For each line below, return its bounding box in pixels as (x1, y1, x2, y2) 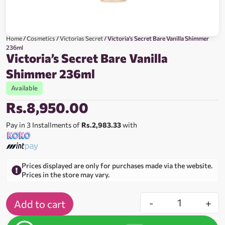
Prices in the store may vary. (22, 170, 109, 179)
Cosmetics (27, 35, 55, 42)
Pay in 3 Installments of (6, 121, 81, 130)
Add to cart (14, 198, 65, 210)
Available (11, 84, 38, 92)
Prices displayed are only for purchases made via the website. (22, 161, 212, 170)
